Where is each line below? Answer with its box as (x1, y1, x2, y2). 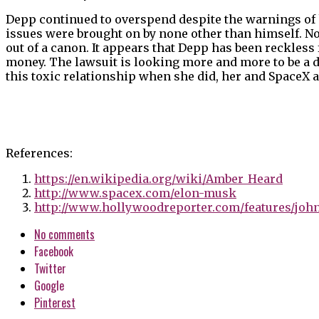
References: (6, 146, 73, 161)
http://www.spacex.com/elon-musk (34, 186, 236, 201)
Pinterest (34, 294, 75, 312)
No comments (34, 226, 95, 244)
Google (34, 277, 64, 295)
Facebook (34, 243, 73, 261)
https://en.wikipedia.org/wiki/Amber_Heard (34, 172, 283, 187)
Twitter (34, 260, 66, 278)
